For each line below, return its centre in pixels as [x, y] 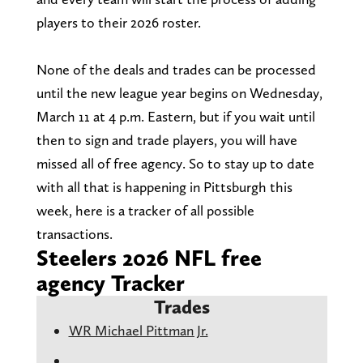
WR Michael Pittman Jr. [138, 330]
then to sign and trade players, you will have [167, 139]
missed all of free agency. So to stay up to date [175, 163]
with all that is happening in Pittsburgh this [164, 186]
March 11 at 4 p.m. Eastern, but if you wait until [175, 116]
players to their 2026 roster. [118, 22]
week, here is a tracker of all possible [145, 210]
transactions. [74, 233]
